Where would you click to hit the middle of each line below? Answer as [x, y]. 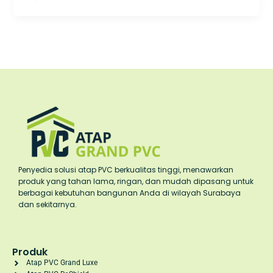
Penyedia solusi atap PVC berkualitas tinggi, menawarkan [126, 170]
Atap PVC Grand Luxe [62, 263]
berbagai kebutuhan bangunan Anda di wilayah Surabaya [129, 193]
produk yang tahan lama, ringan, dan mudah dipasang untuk [136, 182]
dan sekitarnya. [48, 205]
